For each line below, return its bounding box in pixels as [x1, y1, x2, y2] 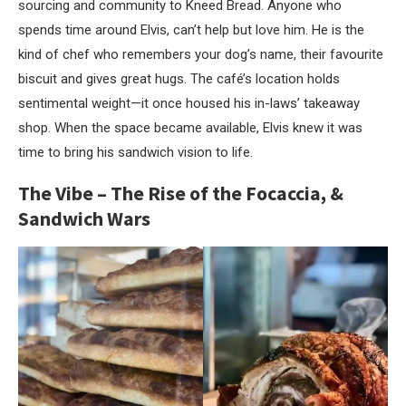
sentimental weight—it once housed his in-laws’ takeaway [18, 95, 360, 112]
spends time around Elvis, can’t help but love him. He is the [18, 22, 364, 39]
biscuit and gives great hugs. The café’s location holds [18, 71, 340, 88]
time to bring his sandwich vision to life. [18, 144, 253, 161]
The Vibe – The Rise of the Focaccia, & [18, 180, 343, 207]
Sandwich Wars [18, 206, 150, 232]
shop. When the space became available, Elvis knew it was [18, 120, 362, 137]
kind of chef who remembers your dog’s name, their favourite [18, 46, 383, 63]
